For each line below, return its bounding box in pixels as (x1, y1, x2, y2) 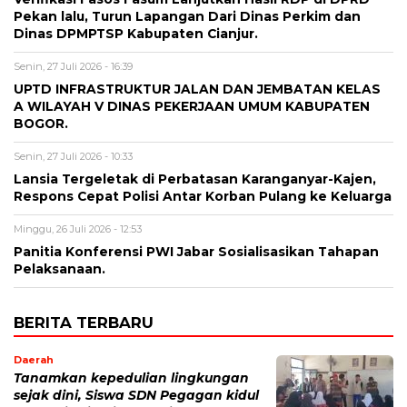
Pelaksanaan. (14, 261, 105, 276)
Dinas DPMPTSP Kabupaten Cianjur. (14, 25, 258, 41)
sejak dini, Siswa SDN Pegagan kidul (14, 387, 259, 402)
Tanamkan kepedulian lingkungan (14, 370, 249, 385)
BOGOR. (14, 115, 68, 131)
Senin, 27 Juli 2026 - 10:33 (14, 149, 133, 163)
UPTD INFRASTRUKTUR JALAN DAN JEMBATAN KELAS (14, 81, 381, 96)
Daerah (14, 352, 54, 366)
